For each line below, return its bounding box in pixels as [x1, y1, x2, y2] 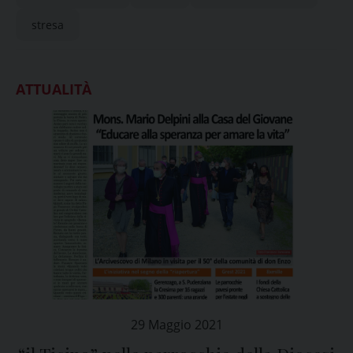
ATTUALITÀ [16, 80, 91, 98]
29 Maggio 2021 [130, 316, 223, 333]
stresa [32, 17, 64, 32]
